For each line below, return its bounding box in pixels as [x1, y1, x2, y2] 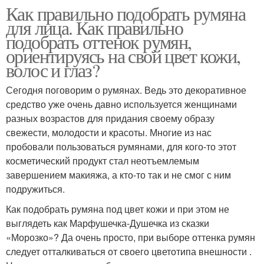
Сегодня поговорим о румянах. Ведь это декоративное [6, 82, 246, 97]
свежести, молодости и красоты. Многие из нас [6, 125, 212, 139]
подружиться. [6, 181, 65, 196]
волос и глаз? [6, 57, 100, 82]
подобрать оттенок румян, [6, 28, 192, 54]
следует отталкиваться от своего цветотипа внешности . [6, 244, 252, 258]
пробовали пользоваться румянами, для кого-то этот [6, 139, 236, 153]
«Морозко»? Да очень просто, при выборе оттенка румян [6, 230, 255, 244]
